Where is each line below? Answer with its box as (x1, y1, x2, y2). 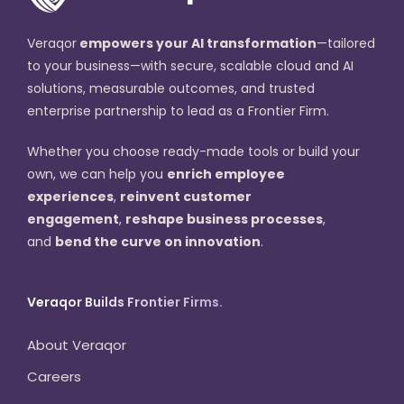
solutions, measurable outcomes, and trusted (27, 79, 315, 98)
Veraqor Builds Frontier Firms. (27, 293, 223, 312)
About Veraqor (27, 335, 126, 355)
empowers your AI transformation (77, 34, 317, 53)
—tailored (317, 34, 375, 53)
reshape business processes (125, 210, 323, 229)
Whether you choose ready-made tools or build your (27, 142, 360, 161)
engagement (27, 210, 119, 229)
